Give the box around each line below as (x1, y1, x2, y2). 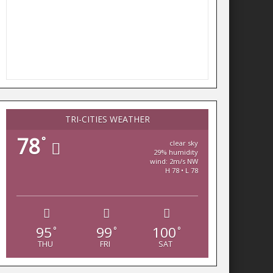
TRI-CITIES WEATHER (65, 113, 150, 125)
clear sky (169, 138, 199, 147)
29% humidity (154, 147, 199, 157)
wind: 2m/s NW (150, 157, 199, 166)
